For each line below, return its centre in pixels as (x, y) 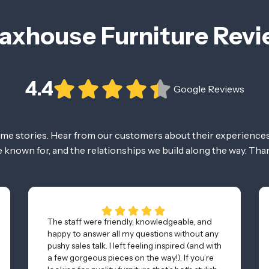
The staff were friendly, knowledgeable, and (129, 221)
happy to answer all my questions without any (133, 233)
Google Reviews (209, 89)
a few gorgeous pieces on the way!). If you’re (130, 257)
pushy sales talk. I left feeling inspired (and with (134, 245)
